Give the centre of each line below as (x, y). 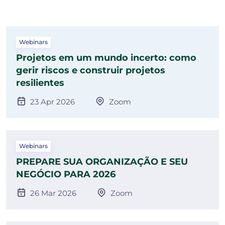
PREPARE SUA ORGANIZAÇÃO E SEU (102, 162)
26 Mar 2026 (53, 193)
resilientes (40, 83)
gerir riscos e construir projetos (91, 71)
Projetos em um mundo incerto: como (106, 58)
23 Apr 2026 (52, 102)
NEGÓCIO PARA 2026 (66, 175)
